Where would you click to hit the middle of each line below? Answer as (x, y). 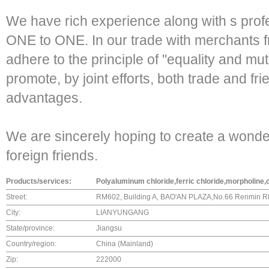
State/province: (30, 228)
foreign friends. (52, 156)
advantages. (44, 98)
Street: (17, 197)
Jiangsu (109, 228)
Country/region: (31, 244)
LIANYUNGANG (122, 213)
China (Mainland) (125, 244)
